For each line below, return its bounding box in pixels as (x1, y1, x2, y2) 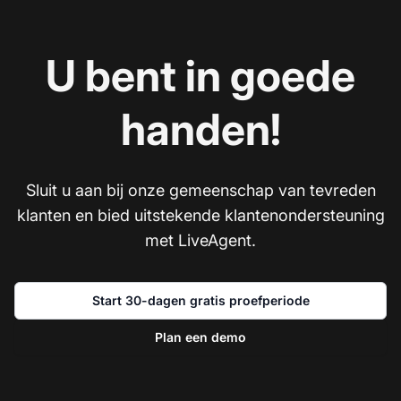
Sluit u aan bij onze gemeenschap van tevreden (25, 180, 376, 200)
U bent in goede (46, 48, 355, 102)
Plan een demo (155, 328, 246, 345)
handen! (120, 102, 281, 156)
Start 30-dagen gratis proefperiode (91, 292, 310, 308)
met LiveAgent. (145, 230, 256, 250)
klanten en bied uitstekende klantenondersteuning (16, 205, 385, 225)
